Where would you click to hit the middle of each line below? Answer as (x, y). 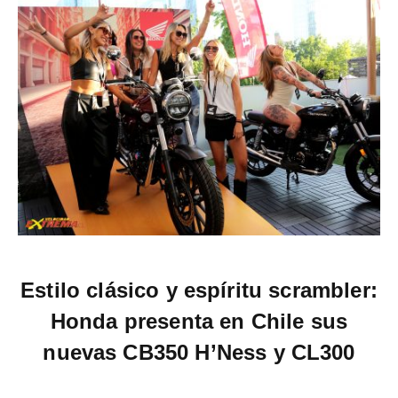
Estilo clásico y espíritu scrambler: (199, 291)
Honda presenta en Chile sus (199, 322)
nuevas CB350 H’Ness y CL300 (199, 353)
